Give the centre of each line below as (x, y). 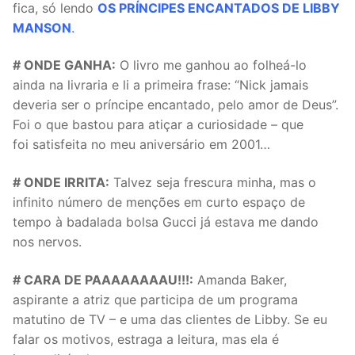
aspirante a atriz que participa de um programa (155, 299)
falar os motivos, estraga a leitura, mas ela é (146, 339)
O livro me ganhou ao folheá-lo (211, 65)
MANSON (42, 27)
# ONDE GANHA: (64, 65)
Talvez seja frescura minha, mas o (213, 183)
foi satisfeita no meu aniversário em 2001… (141, 145)
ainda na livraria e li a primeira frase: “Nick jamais (160, 85)
